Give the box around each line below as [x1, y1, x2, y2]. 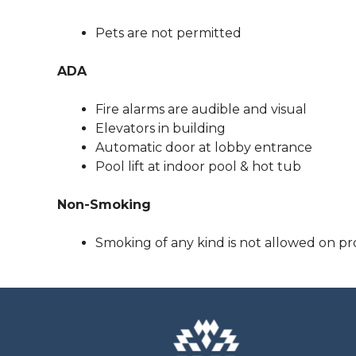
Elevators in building [95, 121, 226, 137]
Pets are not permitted [95, 25, 242, 41]
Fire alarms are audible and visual [95, 102, 307, 118]
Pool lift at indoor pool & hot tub [95, 159, 301, 175]
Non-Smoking [57, 197, 151, 213]
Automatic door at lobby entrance [95, 140, 312, 156]
